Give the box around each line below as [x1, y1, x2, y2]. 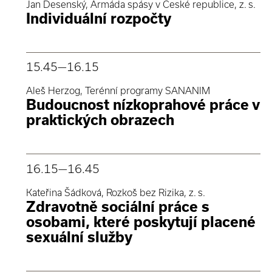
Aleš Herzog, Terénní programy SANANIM [26, 85, 210, 97]
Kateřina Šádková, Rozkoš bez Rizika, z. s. [26, 187, 205, 199]
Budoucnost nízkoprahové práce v [26, 97, 259, 114]
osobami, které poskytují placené [26, 214, 256, 231]
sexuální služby [26, 229, 132, 246]
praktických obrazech [26, 112, 174, 129]
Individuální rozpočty [26, 10, 171, 27]
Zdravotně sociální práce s [26, 199, 209, 216]
